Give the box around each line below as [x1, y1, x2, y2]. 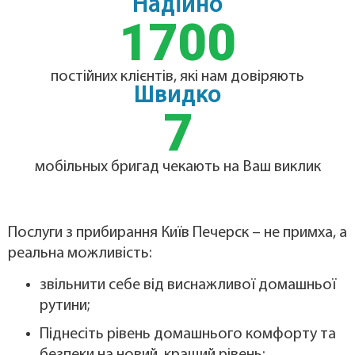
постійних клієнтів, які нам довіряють [51, 68, 304, 85]
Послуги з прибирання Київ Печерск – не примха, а [8, 224, 347, 241]
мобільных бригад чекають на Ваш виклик [34, 158, 321, 175]
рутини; [40, 298, 90, 315]
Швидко [134, 83, 221, 109]
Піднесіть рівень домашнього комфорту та [40, 326, 336, 343]
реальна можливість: [8, 245, 152, 261]
